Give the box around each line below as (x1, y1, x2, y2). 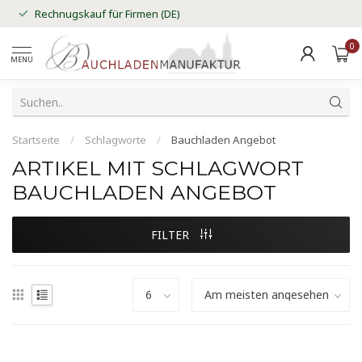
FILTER (150, 227, 192, 242)
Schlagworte (85, 133, 146, 147)
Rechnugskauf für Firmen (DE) (35, 6, 180, 21)
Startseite (12, 133, 60, 147)
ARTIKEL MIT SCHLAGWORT (12, 156, 304, 180)
